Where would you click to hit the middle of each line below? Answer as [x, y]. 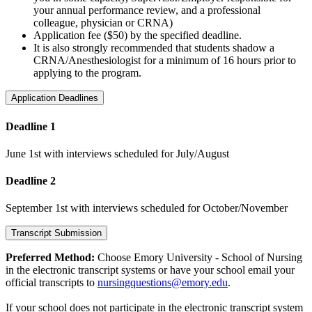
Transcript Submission [56, 233]
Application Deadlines [55, 98]
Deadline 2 [31, 181]
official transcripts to [52, 283]
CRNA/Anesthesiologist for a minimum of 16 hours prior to [165, 61]
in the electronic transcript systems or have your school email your [150, 270]
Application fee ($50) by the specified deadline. [138, 36]
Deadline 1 [31, 126]
